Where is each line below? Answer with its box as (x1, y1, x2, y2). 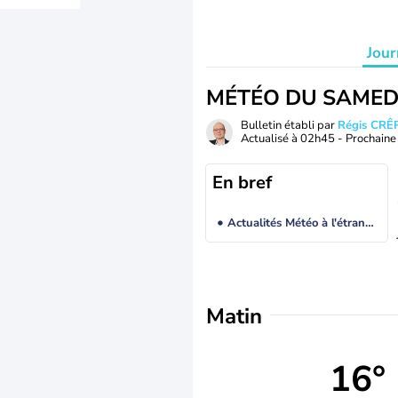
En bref (212, 171, 272, 195)
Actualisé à (241, 131, 300, 147)
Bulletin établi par (241, 117, 338, 133)
